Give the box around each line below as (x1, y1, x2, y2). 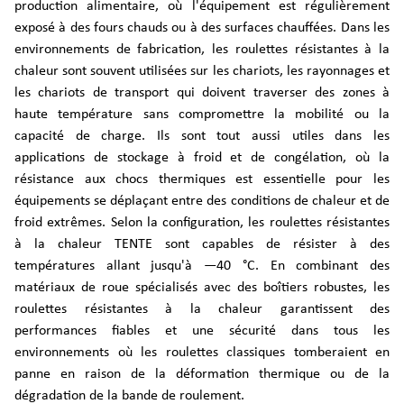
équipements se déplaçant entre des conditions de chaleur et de (14, 194, 390, 208)
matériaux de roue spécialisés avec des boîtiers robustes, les (14, 280, 390, 295)
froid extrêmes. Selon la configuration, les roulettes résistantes (14, 216, 390, 230)
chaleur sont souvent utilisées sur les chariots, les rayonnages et (14, 64, 390, 78)
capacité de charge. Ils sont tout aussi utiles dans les (14, 129, 390, 143)
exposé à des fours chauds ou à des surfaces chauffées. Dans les (14, 21, 390, 35)
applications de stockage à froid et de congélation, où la (14, 151, 390, 165)
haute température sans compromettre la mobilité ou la (14, 107, 390, 122)
